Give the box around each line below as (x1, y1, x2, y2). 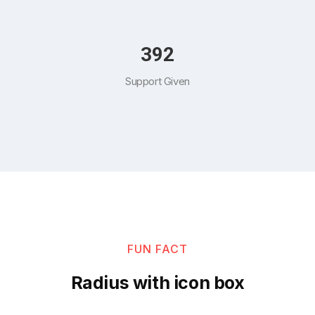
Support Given (125, 75, 190, 89)
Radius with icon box (70, 272, 245, 294)
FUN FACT (127, 242, 188, 257)
